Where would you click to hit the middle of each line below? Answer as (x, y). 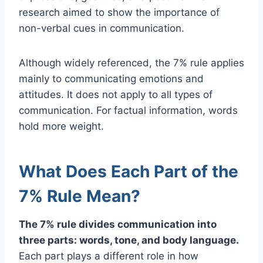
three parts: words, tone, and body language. (129, 240)
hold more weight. (61, 126)
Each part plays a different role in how (109, 256)
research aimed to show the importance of (119, 12)
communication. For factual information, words (128, 110)
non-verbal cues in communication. (102, 28)
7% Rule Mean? (80, 196)
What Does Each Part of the (129, 171)
